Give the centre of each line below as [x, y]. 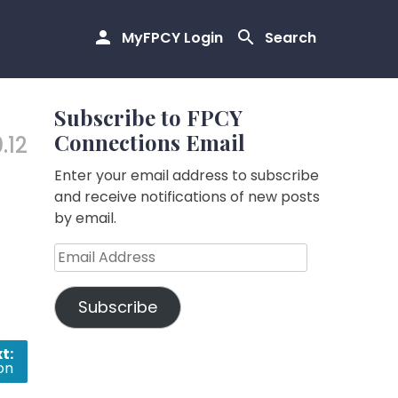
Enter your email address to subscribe [187, 175]
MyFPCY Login [172, 38]
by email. [85, 218]
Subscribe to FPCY [148, 117]
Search [291, 38]
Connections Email [150, 142]
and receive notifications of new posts [187, 197]
